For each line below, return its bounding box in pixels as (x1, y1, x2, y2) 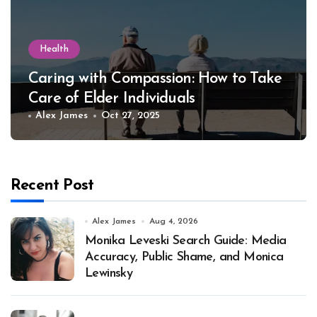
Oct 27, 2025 (100, 110, 160, 122)
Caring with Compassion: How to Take (28, 71, 282, 88)
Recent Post (11, 178, 94, 195)
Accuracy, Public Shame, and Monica (85, 250, 284, 265)
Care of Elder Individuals (28, 91, 195, 108)
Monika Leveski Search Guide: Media (85, 234, 287, 248)
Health (40, 45, 69, 54)
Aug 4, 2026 (149, 217, 198, 226)
